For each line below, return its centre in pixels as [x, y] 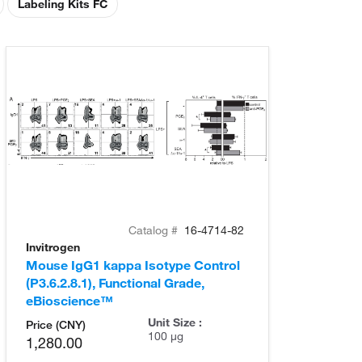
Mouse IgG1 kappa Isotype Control [133, 265]
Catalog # [155, 230]
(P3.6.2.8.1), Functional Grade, [115, 282]
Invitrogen [53, 247]
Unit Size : [175, 322]
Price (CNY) [56, 324]
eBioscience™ [69, 300]
